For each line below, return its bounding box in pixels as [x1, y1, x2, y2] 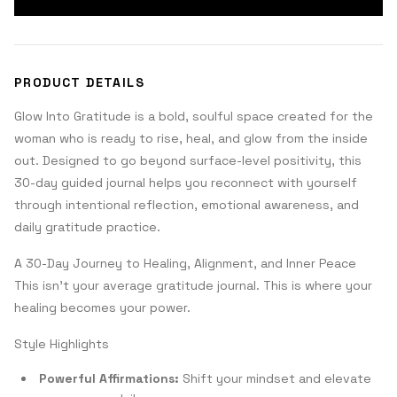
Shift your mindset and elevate [179, 370, 371, 386]
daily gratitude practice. [14, 219, 160, 235]
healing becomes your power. [14, 300, 191, 315]
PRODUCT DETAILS [14, 74, 144, 90]
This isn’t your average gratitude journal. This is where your [14, 277, 372, 293]
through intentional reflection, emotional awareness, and [14, 197, 359, 213]
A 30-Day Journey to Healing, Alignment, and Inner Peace [14, 255, 356, 271]
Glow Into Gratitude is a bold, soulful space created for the [14, 108, 373, 124]
